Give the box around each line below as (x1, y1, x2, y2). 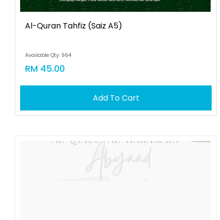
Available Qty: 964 (25, 52, 72, 59)
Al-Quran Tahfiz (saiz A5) (25, 20, 123, 31)
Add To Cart (92, 92, 139, 104)
